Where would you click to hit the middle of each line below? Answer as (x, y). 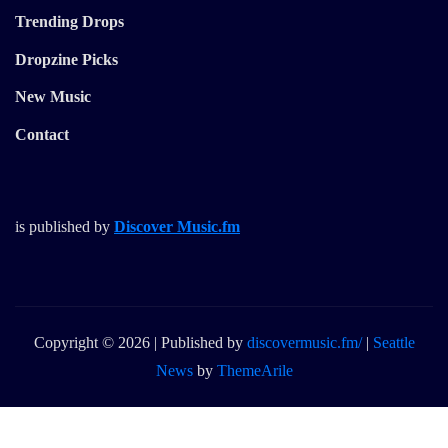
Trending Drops (69, 22)
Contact (42, 134)
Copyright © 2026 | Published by (140, 342)
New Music (53, 97)
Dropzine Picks (66, 60)
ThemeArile (254, 370)
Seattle (393, 342)
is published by (64, 226)
